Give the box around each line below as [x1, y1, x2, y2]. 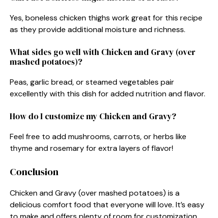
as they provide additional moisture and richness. [10, 24, 185, 35]
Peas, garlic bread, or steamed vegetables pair [10, 76, 174, 87]
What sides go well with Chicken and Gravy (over [10, 46, 196, 58]
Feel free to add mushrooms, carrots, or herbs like [10, 131, 186, 142]
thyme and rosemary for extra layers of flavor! [10, 143, 173, 153]
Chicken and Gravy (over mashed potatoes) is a [10, 187, 180, 198]
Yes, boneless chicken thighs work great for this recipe [10, 12, 202, 23]
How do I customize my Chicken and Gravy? [10, 110, 176, 122]
